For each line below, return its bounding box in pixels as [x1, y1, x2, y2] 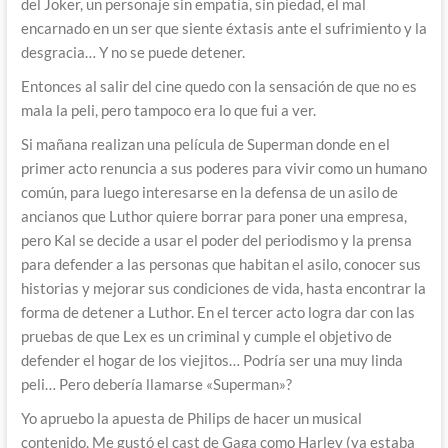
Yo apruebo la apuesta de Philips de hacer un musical [20, 408, 362, 427]
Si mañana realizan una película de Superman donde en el [20, 134, 390, 153]
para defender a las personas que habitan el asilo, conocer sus [20, 254, 421, 273]
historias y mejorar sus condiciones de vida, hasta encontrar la [20, 278, 426, 297]
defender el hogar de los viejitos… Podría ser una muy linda [20, 350, 403, 369]
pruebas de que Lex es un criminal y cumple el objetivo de [20, 326, 392, 345]
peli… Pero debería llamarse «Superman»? [20, 374, 292, 393]
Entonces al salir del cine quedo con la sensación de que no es [20, 76, 417, 95]
